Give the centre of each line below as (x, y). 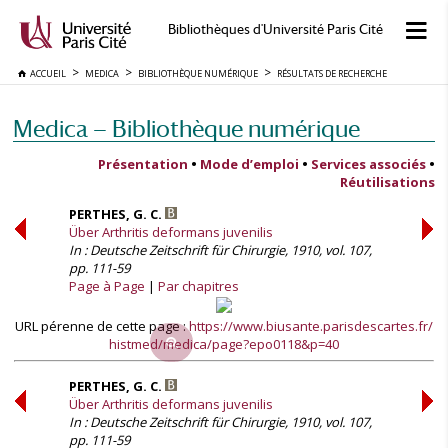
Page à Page (107, 286)
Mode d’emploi (249, 164)
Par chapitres (198, 286)
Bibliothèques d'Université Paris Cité (275, 29)
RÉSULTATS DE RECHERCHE (332, 73)
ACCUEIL (46, 73)
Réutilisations (387, 182)
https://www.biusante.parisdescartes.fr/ (311, 326)
